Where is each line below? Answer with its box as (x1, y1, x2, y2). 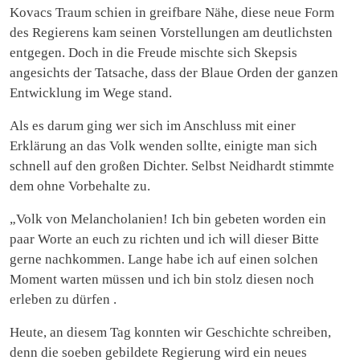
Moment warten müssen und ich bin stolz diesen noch (10, 271, 314, 287)
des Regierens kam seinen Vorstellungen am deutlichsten (10, 24, 333, 40)
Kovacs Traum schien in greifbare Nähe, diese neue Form (10, 4, 334, 20)
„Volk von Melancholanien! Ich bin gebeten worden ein (10, 211, 326, 227)
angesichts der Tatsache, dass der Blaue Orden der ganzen (10, 64, 338, 80)
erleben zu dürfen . (10, 291, 117, 307)
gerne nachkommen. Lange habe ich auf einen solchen (10, 251, 318, 267)
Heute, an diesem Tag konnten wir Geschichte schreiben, (10, 324, 331, 340)
